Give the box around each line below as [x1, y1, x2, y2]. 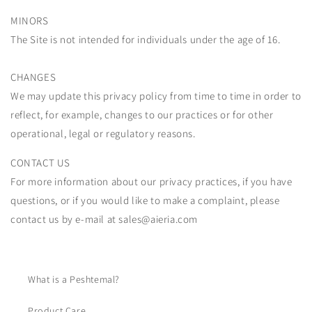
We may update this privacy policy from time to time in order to [10, 89, 302, 103]
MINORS [10, 14, 49, 28]
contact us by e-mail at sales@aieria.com [10, 212, 198, 226]
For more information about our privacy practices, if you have [10, 175, 292, 189]
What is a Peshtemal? [28, 273, 120, 286]
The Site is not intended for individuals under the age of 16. [10, 33, 281, 47]
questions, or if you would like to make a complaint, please [10, 194, 280, 208]
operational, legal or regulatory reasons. [10, 127, 196, 141]
